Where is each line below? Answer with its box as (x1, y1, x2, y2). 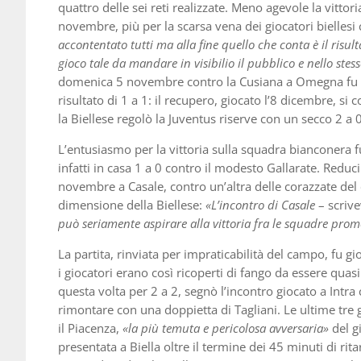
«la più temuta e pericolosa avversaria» (122, 320, 329, 337)
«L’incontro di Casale (205, 197, 315, 214)
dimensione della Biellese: (58, 197, 205, 214)
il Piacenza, (58, 320, 122, 337)
